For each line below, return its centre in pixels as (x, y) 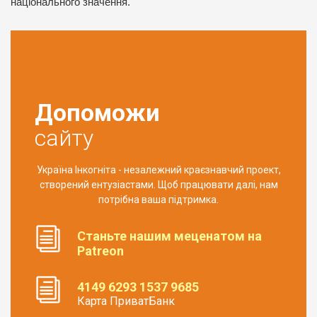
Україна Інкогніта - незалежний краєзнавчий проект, (158, 170)
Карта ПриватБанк (126, 301)
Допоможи (98, 113)
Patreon (101, 251)
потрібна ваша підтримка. (158, 200)
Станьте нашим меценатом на (170, 236)
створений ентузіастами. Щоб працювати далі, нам (158, 185)
